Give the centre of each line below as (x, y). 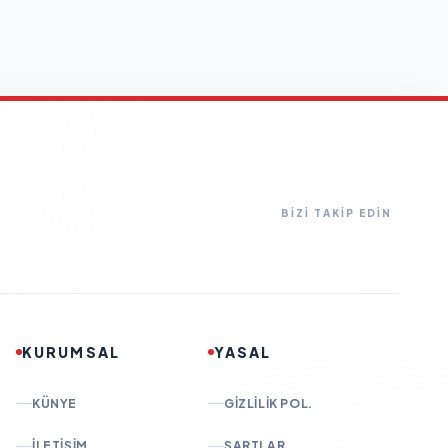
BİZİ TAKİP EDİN (336, 212)
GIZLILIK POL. (268, 403)
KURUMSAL (71, 352)
